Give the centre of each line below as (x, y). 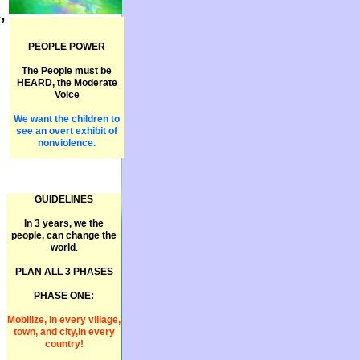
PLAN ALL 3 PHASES (64, 272)
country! (64, 344)
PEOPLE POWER (67, 47)
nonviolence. (67, 143)
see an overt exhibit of (67, 131)
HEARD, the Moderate (67, 83)
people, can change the (64, 235)
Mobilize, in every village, (64, 320)
